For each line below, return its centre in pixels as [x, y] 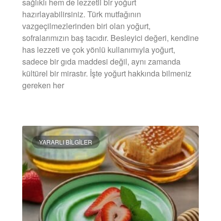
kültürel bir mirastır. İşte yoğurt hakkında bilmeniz [107, 73]
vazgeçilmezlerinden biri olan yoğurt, [86, 26]
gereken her [43, 85]
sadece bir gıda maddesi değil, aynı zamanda [101, 61]
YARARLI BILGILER [66, 142]
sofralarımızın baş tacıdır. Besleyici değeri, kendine [110, 37]
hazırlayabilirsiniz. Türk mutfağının [82, 14]
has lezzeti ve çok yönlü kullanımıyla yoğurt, [99, 49]
